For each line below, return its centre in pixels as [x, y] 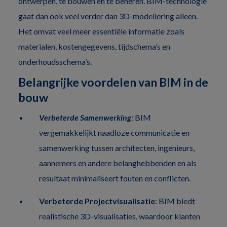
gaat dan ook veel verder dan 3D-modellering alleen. [108, 16]
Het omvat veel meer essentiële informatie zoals [101, 31]
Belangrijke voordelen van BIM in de [113, 82]
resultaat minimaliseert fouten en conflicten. [115, 178]
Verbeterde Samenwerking [85, 117]
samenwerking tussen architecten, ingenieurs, [117, 147]
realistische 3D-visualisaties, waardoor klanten [119, 216]
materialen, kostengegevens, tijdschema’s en [94, 46]
